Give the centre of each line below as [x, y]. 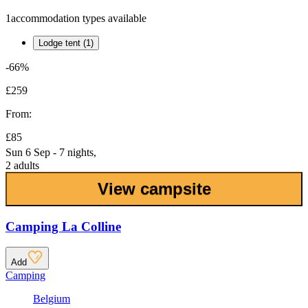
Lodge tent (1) [66, 43]
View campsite [154, 189]
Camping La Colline [63, 226]
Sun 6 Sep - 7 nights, [51, 153]
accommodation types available [79, 19]
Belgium [52, 299]
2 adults [22, 166]
